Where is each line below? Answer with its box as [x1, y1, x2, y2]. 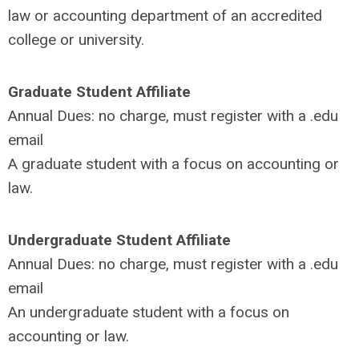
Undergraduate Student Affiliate [8, 231, 231, 249]
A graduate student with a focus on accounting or [8, 155, 339, 173]
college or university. [8, 30, 144, 49]
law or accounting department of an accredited [8, 6, 322, 25]
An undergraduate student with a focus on [8, 303, 289, 321]
